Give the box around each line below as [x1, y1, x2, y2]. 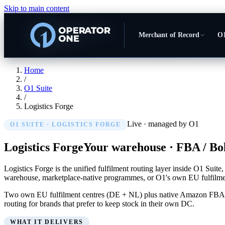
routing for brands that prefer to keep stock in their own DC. [4, 199, 194, 208]
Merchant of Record [138, 31, 199, 39]
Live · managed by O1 [127, 120, 199, 128]
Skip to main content [4, 4, 69, 13]
